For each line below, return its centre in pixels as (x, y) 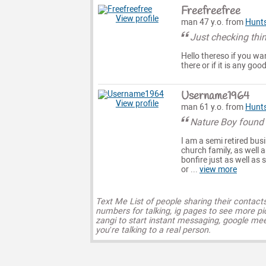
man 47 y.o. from (213, 23)
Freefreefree (210, 12)
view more (218, 169)
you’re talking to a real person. (153, 230)
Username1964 (215, 96)
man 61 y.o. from (213, 107)
